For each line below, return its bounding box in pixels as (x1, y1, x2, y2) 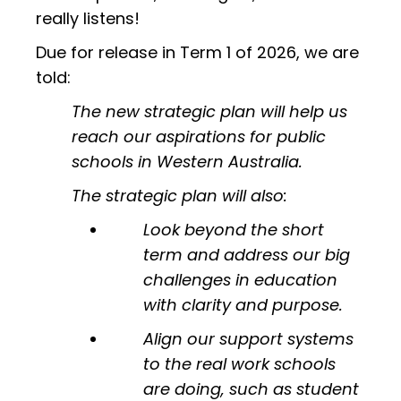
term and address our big (143, 243, 350, 266)
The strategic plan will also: (72, 183, 287, 207)
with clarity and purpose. (143, 293, 343, 316)
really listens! (36, 6, 140, 30)
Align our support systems (143, 327, 354, 350)
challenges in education (143, 268, 337, 291)
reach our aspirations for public (72, 124, 326, 148)
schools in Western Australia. (72, 149, 303, 173)
